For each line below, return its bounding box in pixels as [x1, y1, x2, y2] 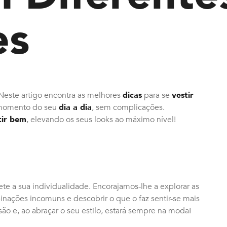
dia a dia [59, 102, 92, 113]
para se [142, 90, 172, 101]
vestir [172, 90, 194, 101]
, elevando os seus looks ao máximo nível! [26, 114, 176, 125]
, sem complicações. [92, 102, 165, 113]
